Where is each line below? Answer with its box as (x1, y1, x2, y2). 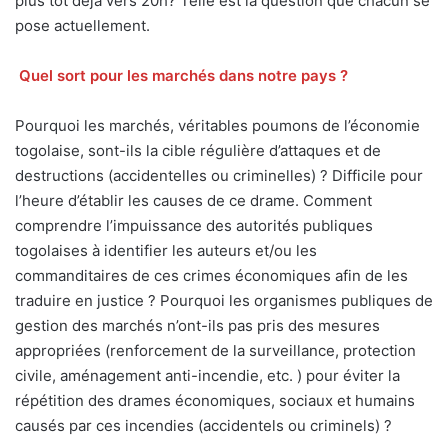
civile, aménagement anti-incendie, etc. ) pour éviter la (15, 366, 400, 386)
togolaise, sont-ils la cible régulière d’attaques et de (15, 141, 381, 161)
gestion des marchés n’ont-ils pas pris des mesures (15, 316, 380, 336)
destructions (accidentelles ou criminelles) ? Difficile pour (15, 166, 423, 186)
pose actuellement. (15, 16, 150, 36)
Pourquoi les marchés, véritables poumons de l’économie (15, 116, 420, 136)
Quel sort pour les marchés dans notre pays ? (18, 66, 348, 86)
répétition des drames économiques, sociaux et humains (15, 391, 415, 411)
